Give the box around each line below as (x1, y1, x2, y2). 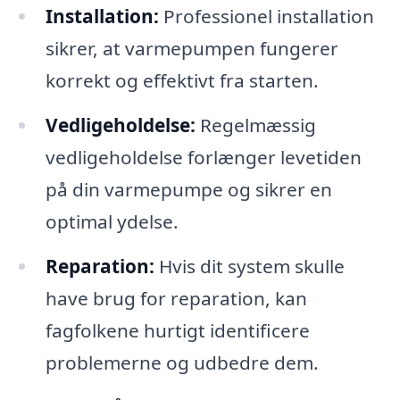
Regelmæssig (195, 112, 316, 137)
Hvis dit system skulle (154, 253, 345, 279)
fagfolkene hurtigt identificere (45, 317, 310, 343)
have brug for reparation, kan (45, 285, 307, 311)
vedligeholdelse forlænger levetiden (45, 144, 362, 170)
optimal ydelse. (45, 208, 179, 234)
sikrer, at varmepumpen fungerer (45, 36, 338, 62)
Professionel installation (158, 4, 374, 29)
